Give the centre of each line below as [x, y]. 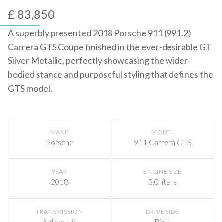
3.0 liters [163, 182]
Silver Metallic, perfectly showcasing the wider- [99, 60]
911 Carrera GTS [163, 142]
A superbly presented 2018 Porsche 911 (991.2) [100, 33]
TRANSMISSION [59, 211]
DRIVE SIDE [163, 211]
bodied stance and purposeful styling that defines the [111, 74]
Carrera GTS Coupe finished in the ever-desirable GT [110, 47]
